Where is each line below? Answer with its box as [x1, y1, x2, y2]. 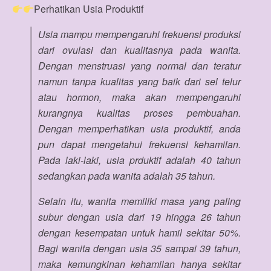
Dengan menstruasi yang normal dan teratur [38, 59, 241, 73]
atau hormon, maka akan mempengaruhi [38, 90, 241, 104]
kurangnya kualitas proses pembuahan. [38, 106, 241, 120]
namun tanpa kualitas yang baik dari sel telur [38, 74, 241, 88]
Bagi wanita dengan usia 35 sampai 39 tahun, [38, 241, 241, 255]
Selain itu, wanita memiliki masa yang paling [38, 194, 241, 208]
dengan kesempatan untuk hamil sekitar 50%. [38, 226, 241, 240]
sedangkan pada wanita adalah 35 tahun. [38, 169, 215, 183]
